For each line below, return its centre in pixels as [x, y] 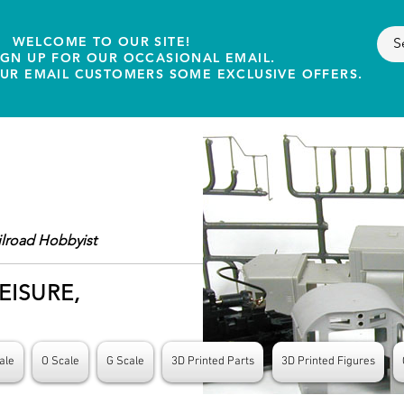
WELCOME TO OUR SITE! [101, 41]
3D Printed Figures [328, 362]
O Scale [60, 362]
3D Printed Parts [213, 362]
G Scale [125, 362]
